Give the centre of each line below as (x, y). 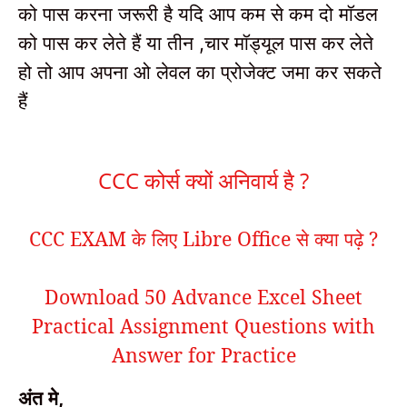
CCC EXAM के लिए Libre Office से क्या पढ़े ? (203, 239)
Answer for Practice (203, 355)
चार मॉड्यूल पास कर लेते (289, 43)
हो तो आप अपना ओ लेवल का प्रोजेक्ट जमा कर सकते (200, 72)
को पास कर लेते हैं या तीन (109, 43)
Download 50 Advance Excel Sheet (203, 297)
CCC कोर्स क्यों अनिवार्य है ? (203, 181)
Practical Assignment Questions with (203, 326)
